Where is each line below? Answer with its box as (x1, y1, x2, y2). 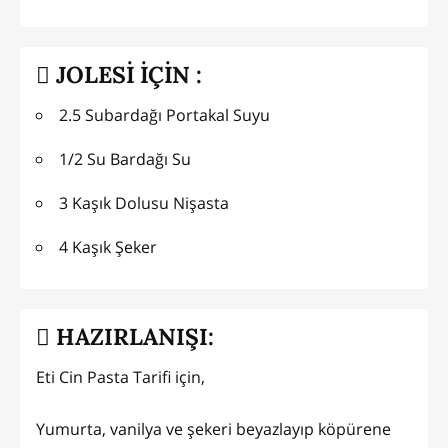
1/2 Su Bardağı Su (59, 147, 191, 170)
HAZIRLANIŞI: (50, 322, 214, 352)
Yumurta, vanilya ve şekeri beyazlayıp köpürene (36, 417, 391, 440)
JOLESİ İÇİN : (50, 60, 202, 90)
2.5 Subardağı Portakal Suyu (59, 103, 270, 126)
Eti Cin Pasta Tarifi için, (36, 365, 205, 388)
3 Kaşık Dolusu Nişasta (59, 191, 229, 214)
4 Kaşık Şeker (59, 235, 157, 258)
